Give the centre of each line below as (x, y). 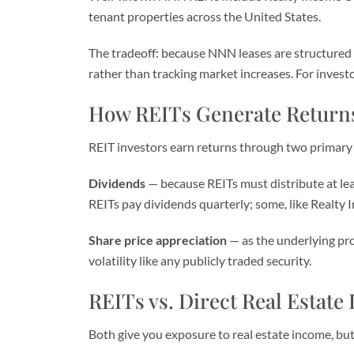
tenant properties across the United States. (205, 16)
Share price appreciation (158, 240)
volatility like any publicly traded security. (200, 260)
